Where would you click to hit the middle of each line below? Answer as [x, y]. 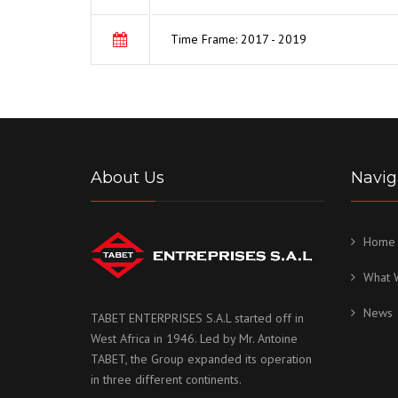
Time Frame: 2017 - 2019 [239, 40]
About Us [127, 178]
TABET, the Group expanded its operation [201, 358]
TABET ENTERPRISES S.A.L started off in [197, 318]
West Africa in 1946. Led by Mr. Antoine [194, 338]
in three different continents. [166, 379]
